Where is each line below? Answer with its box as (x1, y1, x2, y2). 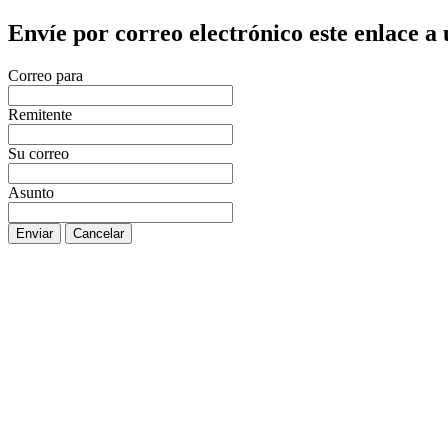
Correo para (8, 66, 83, 84)
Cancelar (73, 225, 124, 241)
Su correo (8, 144, 69, 162)
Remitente (8, 105, 72, 123)
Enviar (16, 225, 53, 241)
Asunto (8, 183, 54, 201)
